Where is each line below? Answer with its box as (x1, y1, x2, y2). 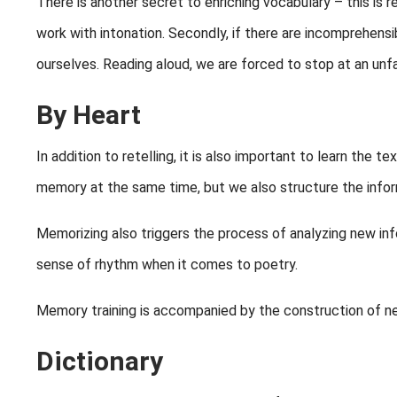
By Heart (36, 99, 141, 131)
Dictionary (36, 346, 163, 378)
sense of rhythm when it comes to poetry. (36, 256, 298, 274)
